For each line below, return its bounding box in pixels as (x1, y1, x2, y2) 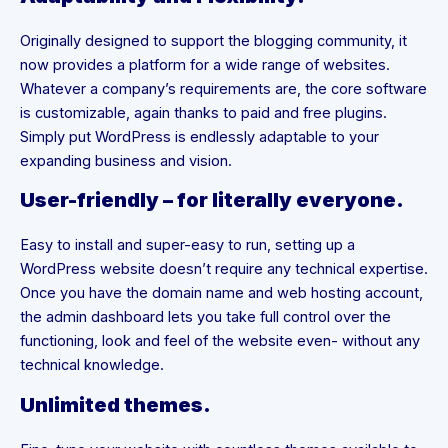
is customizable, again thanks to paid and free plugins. (20, 103, 387, 122)
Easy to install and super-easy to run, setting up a (20, 236, 355, 255)
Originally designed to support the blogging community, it (20, 31, 407, 50)
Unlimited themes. (20, 392, 211, 417)
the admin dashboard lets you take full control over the (20, 308, 391, 327)
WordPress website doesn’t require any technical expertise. (20, 260, 428, 279)
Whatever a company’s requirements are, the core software (20, 79, 427, 98)
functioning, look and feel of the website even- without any (20, 332, 420, 351)
